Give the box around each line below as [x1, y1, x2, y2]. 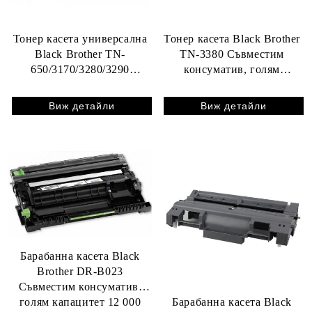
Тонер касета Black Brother [164, 32, 300, 45]
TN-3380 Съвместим [180, 47, 284, 60]
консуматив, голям [184, 63, 280, 75]
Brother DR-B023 [37, 265, 123, 278]
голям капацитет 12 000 [19, 296, 141, 309]
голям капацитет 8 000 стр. [10, 93, 150, 106]
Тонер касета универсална [13, 32, 148, 45]
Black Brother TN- [35, 47, 125, 60]
